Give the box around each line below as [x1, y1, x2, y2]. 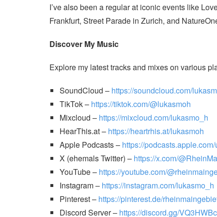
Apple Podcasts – [59, 139, 122, 150]
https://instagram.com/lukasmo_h [101, 180, 214, 191]
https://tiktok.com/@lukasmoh [91, 98, 191, 109]
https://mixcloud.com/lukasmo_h [98, 112, 208, 123]
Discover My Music [49, 38, 121, 49]
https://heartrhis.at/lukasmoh [108, 125, 204, 137]
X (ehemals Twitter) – [59, 153, 134, 164]
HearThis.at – [59, 125, 108, 137]
